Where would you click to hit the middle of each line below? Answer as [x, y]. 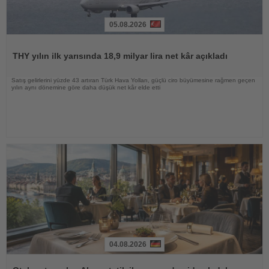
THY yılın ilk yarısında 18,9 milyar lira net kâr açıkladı [120, 56]
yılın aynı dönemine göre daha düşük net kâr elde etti [86, 88]
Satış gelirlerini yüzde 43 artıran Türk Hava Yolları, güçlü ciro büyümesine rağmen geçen [133, 80]
